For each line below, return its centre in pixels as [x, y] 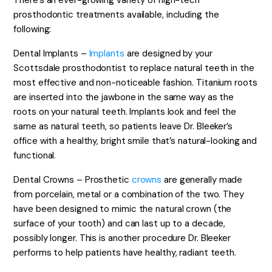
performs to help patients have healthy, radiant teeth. [125, 253]
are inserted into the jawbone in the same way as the [124, 97]
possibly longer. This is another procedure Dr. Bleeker [122, 238]
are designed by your [168, 53]
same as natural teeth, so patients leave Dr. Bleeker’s [123, 126]
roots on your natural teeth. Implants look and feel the [125, 112]
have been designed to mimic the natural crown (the [123, 209]
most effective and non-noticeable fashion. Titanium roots [135, 83]
